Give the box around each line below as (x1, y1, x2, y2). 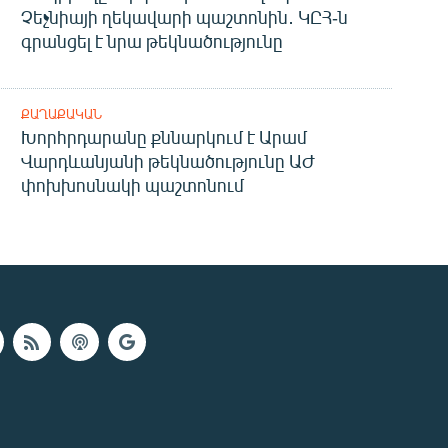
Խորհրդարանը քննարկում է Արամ (20, 125, 307, 148)
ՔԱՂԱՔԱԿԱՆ (20, 105, 102, 122)
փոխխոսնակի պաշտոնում (20, 173, 244, 196)
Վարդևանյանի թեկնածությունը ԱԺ (20, 149, 315, 172)
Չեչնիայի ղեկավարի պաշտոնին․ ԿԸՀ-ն (20, 5, 348, 28)
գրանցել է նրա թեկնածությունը (20, 29, 283, 52)
